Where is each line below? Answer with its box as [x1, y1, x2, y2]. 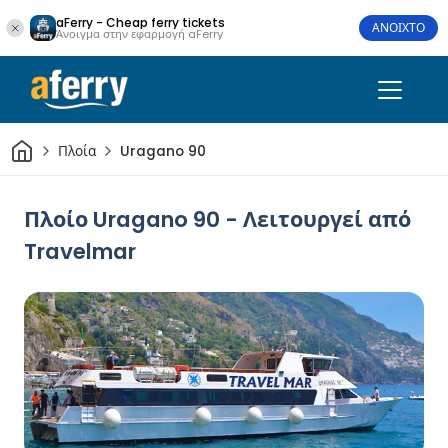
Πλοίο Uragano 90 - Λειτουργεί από [24, 204, 411, 235]
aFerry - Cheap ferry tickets [56, 13, 225, 31]
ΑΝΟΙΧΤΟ [372, 19, 426, 36]
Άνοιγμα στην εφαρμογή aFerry [56, 25, 223, 42]
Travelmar [24, 236, 136, 267]
